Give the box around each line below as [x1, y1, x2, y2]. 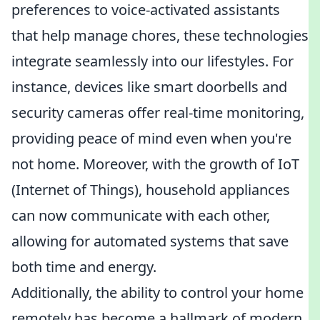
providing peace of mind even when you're [11, 129, 291, 148]
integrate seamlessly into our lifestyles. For [11, 51, 294, 71]
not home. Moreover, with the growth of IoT [11, 154, 299, 174]
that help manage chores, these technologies [11, 26, 309, 45]
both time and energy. [11, 257, 156, 276]
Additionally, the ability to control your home [11, 283, 304, 302]
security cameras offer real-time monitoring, [11, 103, 304, 122]
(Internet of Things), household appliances [11, 180, 290, 199]
